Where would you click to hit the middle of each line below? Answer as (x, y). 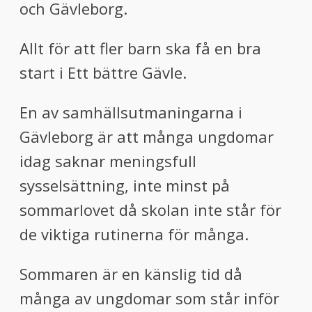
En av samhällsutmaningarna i (131, 112)
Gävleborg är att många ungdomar (147, 136)
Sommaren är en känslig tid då (131, 274)
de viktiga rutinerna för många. (134, 234)
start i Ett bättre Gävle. (103, 72)
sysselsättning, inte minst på (125, 185)
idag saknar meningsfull (108, 161)
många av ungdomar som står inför (149, 298)
